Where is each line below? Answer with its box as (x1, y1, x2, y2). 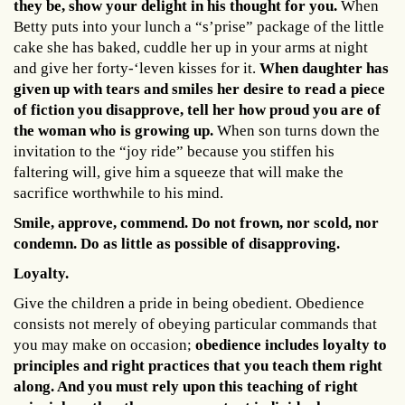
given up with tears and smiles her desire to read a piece (14, 80, 385, 98)
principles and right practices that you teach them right (14, 356, 382, 374)
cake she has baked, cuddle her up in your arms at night (14, 38, 368, 56)
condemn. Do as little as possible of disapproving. (14, 234, 340, 252)
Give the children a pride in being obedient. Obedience (14, 294, 364, 312)
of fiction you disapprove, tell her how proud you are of (14, 100, 381, 118)
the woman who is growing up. (14, 121, 217, 139)
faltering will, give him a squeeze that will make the (14, 163, 344, 181)
